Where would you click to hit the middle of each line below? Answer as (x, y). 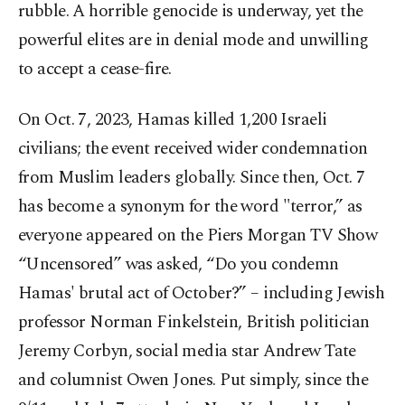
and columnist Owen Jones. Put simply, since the (193, 381)
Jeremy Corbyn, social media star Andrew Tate (187, 352)
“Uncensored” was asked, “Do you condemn (179, 265)
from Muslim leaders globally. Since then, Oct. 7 (192, 178)
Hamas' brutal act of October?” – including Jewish (202, 294)
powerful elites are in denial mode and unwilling (193, 41)
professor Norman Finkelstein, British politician (194, 323)
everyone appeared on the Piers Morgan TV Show (198, 236)
